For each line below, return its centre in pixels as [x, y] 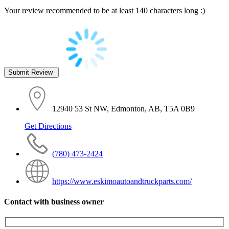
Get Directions [48, 126]
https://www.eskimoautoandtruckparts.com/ [122, 181]
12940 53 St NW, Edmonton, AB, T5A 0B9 [123, 109]
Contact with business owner [54, 201]
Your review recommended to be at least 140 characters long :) [105, 11]
